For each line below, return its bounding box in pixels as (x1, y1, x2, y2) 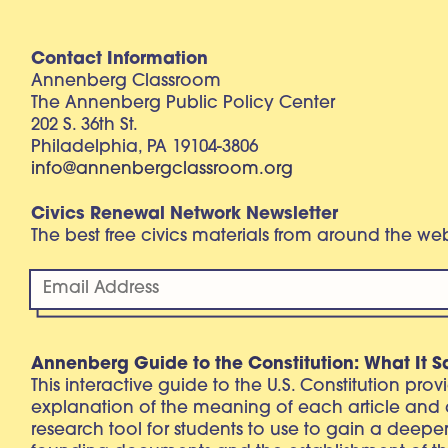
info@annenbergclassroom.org (31, 161, 294, 179)
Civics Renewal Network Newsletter (31, 206, 339, 224)
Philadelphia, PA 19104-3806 (31, 139, 259, 157)
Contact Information (31, 51, 209, 69)
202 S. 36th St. (31, 117, 139, 135)
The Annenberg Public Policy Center (31, 95, 336, 113)
